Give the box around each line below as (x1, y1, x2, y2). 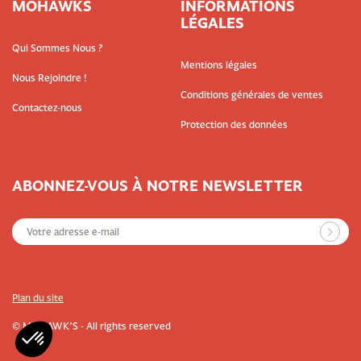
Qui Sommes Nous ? (12, 42, 103, 54)
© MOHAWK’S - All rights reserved (12, 320, 171, 332)
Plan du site (12, 292, 64, 304)
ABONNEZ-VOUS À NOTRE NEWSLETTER (12, 176, 303, 196)
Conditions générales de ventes (180, 89, 323, 101)
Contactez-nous (12, 102, 82, 114)
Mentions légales (180, 59, 257, 71)
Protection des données (180, 118, 288, 131)
